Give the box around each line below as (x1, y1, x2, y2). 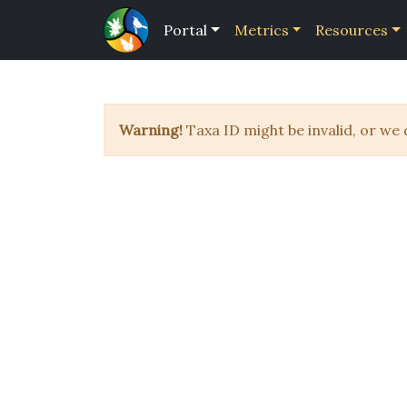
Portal (164, 21, 207, 39)
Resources (315, 21, 389, 39)
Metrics (233, 21, 289, 39)
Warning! (119, 121, 183, 139)
